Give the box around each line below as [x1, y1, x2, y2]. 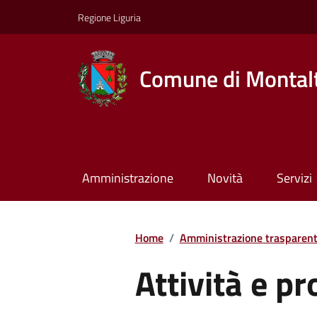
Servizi [276, 168, 312, 188]
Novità [207, 168, 243, 188]
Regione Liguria [78, 9, 141, 25]
